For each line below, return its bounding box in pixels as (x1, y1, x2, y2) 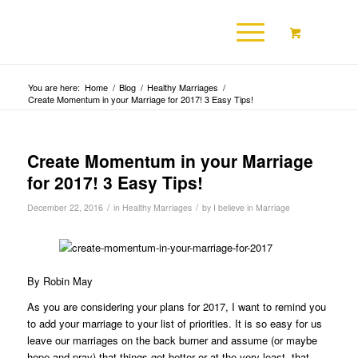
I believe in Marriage (213, 201, 290, 213)
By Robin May (26, 273, 93, 289)
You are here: (27, 81, 80, 93)
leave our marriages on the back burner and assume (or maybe (26, 332, 317, 348)
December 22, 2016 (26, 201, 103, 213)
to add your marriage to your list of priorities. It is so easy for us (26, 316, 322, 332)
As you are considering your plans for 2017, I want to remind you (26, 299, 326, 315)
